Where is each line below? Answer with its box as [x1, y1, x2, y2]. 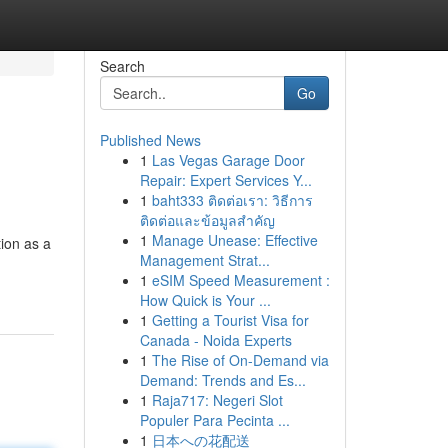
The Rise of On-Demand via [151, 350, 329, 370]
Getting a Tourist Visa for [151, 310, 309, 330]
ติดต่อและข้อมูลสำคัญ [139, 210, 275, 230]
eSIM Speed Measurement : [151, 270, 330, 290]
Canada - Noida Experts [139, 330, 292, 350]
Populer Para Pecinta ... [139, 410, 290, 430]
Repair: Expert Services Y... [139, 170, 312, 190]
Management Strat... [139, 250, 270, 270]
